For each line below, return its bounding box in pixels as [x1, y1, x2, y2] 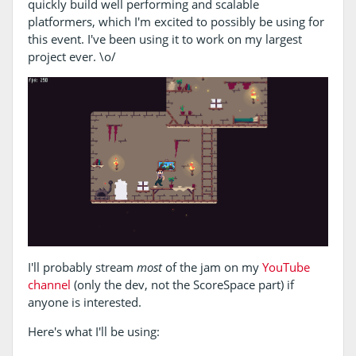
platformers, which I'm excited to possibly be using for [27, 14, 324, 30]
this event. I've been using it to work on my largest [27, 31, 302, 48]
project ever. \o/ [27, 48, 116, 65]
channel [27, 277, 71, 293]
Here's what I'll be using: [27, 323, 160, 340]
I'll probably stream [27, 259, 137, 276]
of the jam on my [161, 259, 262, 276]
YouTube [261, 259, 310, 276]
